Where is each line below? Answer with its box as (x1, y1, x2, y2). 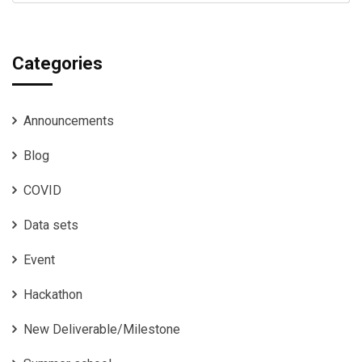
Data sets (23, 217, 78, 234)
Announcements (23, 113, 114, 129)
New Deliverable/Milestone (23, 322, 180, 338)
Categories (12, 53, 103, 74)
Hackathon (23, 287, 82, 303)
